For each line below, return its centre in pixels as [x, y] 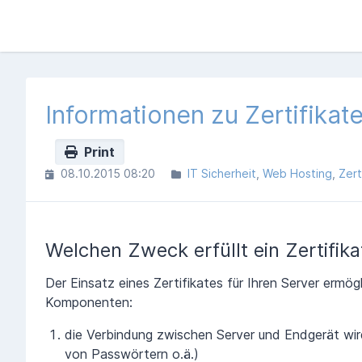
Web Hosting [297, 173]
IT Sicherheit [222, 173]
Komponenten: [89, 302]
